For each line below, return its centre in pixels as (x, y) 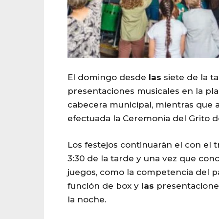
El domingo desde (108, 77)
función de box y (104, 186)
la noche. (87, 199)
